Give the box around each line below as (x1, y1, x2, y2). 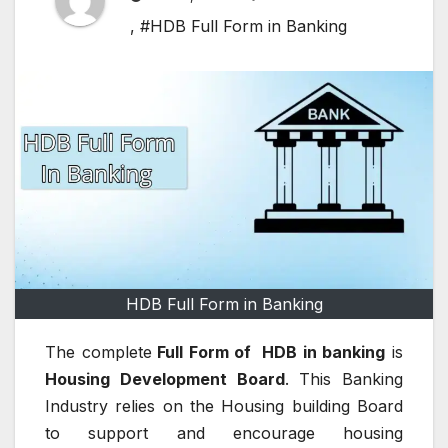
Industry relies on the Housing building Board (45, 395, 403, 416)
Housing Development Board (45, 368, 285, 389)
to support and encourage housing (45, 422, 403, 443)
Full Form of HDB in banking (151, 341, 386, 362)
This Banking (299, 368, 403, 389)
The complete (45, 341, 152, 362)
